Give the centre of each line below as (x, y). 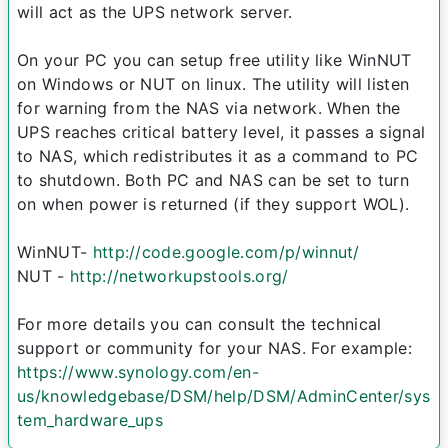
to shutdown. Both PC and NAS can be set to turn (213, 180)
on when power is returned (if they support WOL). (213, 204)
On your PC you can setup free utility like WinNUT (214, 60)
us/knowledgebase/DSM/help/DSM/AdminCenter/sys (224, 396)
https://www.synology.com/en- (138, 372)
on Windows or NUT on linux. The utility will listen (213, 84)
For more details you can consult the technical (199, 324)
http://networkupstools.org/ (179, 276)
